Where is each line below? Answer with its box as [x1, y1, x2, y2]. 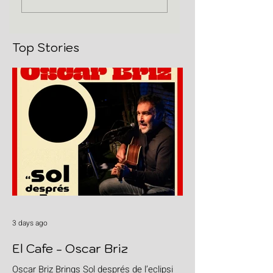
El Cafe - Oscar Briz [12, 241, 128, 257]
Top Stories [12, 40, 79, 55]
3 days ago [12, 218, 48, 229]
